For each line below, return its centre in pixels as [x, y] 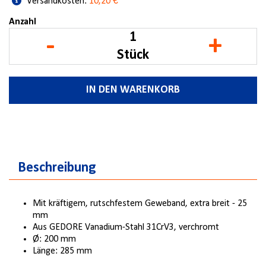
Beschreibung [57, 168]
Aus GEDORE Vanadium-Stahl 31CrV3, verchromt [126, 227]
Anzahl [23, 22]
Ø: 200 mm [54, 239]
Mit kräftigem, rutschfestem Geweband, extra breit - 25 [140, 204]
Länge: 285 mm [62, 251]
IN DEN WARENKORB [133, 90]
